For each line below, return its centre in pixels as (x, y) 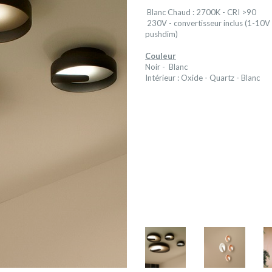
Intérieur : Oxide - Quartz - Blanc (202, 78)
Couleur (160, 56)
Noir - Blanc (166, 67)
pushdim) (161, 34)
